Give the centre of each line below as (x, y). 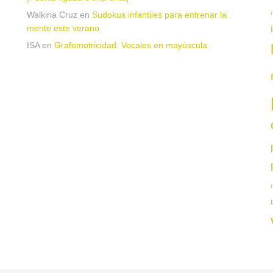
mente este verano (63, 28)
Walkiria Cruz (52, 15)
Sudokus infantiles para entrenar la (159, 15)
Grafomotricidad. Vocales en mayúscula (131, 45)
